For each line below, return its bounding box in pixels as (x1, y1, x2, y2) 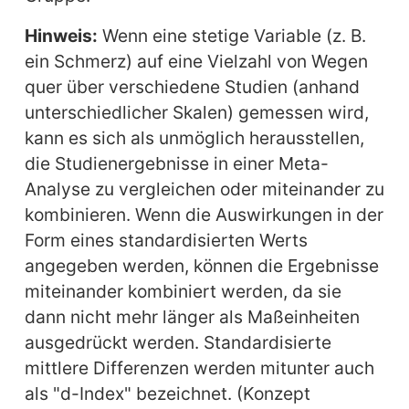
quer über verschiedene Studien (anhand (24, 76, 360, 98)
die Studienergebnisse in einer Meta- (24, 152, 329, 174)
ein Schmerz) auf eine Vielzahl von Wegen (24, 50, 368, 72)
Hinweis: (24, 25, 98, 47)
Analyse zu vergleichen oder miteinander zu (24, 178, 384, 200)
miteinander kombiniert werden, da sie (24, 280, 341, 302)
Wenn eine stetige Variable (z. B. (97, 25, 366, 47)
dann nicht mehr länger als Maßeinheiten (24, 306, 360, 328)
